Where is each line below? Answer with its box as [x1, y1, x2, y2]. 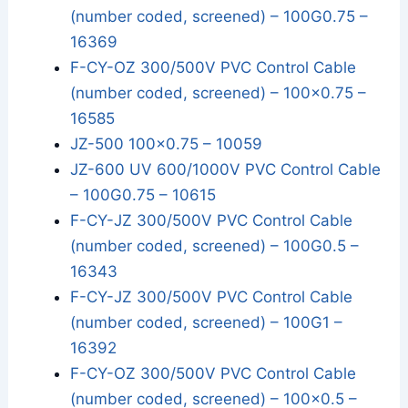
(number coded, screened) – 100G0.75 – [70, 7, 369, 26]
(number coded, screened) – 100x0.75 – [70, 84, 367, 103]
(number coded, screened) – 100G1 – [70, 313, 343, 332]
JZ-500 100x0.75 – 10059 [70, 135, 263, 154]
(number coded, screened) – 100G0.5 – [70, 237, 360, 256]
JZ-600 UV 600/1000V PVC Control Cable [70, 160, 382, 179]
